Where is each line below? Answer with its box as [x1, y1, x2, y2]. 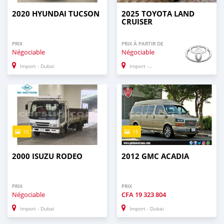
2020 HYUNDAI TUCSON [12, 8, 99, 19]
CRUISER [121, 16, 152, 27]
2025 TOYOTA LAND [121, 8, 194, 19]
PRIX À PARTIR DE [121, 40, 163, 47]
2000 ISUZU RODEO [12, 150, 82, 161]
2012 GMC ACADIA [121, 150, 189, 161]
